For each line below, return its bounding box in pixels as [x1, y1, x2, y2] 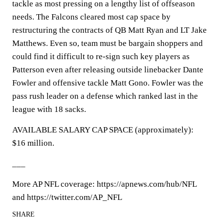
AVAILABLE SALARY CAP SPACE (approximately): [12, 125, 194, 134]
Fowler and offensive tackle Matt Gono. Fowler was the [12, 78, 203, 88]
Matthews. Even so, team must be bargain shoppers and [12, 39, 203, 48]
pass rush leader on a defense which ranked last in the [12, 91, 198, 101]
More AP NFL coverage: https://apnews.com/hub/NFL [12, 179, 197, 189]
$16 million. [12, 138, 54, 148]
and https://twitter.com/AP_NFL [12, 193, 122, 202]
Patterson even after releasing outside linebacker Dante [12, 65, 203, 74]
